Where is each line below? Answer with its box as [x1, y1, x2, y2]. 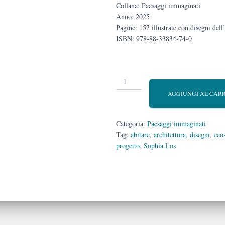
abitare [131, 130, 150, 140]
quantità [116, 96, 142, 107]
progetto [116, 141, 140, 151]
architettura [154, 130, 186, 140]
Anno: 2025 [116, 12, 150, 22]
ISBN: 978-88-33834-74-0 [116, 34, 192, 44]
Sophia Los [144, 141, 176, 151]
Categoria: [116, 119, 147, 129]
